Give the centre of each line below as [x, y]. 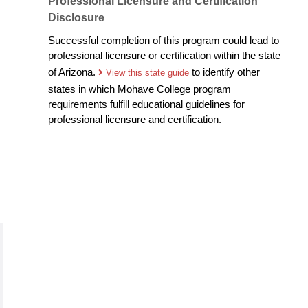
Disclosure [76, 18]
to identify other [225, 72]
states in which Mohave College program [139, 89]
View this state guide [148, 73]
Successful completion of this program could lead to [163, 41]
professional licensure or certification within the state [164, 56]
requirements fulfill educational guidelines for [146, 104]
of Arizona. [73, 72]
